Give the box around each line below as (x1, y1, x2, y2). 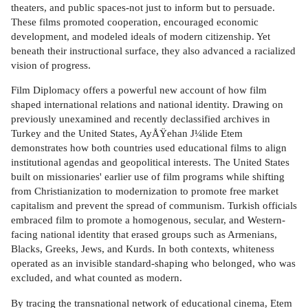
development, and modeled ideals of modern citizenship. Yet (11, 30, 270, 42)
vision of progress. (11, 58, 91, 71)
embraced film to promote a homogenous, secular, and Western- (11, 214, 285, 226)
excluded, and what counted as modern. (11, 272, 182, 284)
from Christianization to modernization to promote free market (11, 185, 278, 197)
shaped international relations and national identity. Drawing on (11, 98, 283, 111)
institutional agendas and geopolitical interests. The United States (11, 156, 289, 168)
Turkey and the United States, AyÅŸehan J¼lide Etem (11, 127, 243, 140)
